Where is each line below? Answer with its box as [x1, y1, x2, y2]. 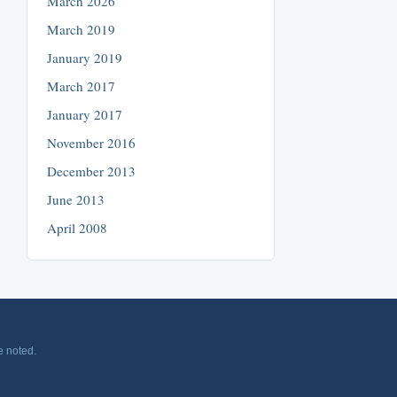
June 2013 [47, 190, 105, 208]
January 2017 [47, 105, 123, 123]
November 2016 [47, 133, 136, 152]
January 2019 [47, 48, 123, 66]
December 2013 [47, 161, 136, 180]
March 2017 [47, 76, 116, 95]
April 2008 [47, 218, 108, 237]
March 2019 [47, 19, 116, 38]
